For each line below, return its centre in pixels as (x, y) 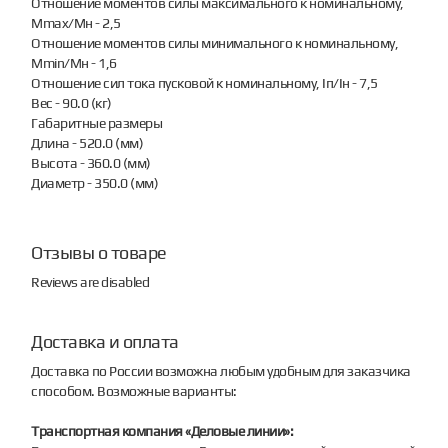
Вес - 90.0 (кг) (71, 102)
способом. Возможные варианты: (134, 390)
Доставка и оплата (105, 341)
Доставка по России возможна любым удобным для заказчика (221, 370)
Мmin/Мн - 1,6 (74, 62)
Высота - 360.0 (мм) (91, 162)
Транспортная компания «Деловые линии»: (162, 430)
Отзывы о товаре (99, 252)
